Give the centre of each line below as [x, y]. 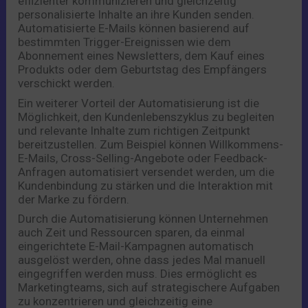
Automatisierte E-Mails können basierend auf [134, 29]
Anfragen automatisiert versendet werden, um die [146, 172]
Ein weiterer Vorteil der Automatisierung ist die [139, 103]
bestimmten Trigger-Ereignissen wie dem [125, 42]
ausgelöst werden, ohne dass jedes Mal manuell [142, 260]
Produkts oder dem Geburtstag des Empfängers [143, 70]
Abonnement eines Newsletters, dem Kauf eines [142, 56]
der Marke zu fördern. [74, 199]
